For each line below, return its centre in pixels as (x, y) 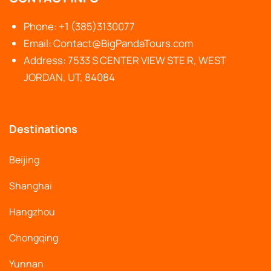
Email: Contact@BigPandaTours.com (108, 43)
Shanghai (31, 185)
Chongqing (34, 237)
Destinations (43, 129)
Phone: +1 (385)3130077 (79, 26)
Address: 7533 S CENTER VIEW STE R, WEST (125, 60)
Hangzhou (32, 211)
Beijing (24, 159)
